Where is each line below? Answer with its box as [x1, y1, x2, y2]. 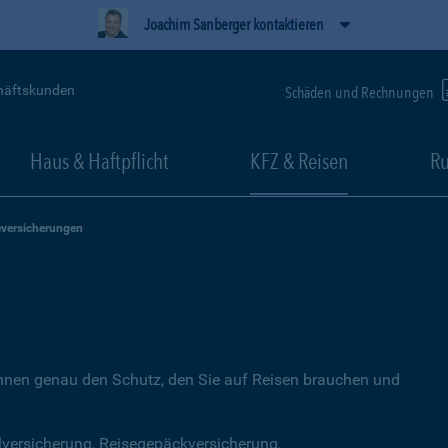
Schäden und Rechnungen [285, 82, 437, 102]
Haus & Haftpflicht [29, 148, 169, 174]
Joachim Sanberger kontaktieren [144, 15, 324, 34]
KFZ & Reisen [250, 148, 348, 174]
